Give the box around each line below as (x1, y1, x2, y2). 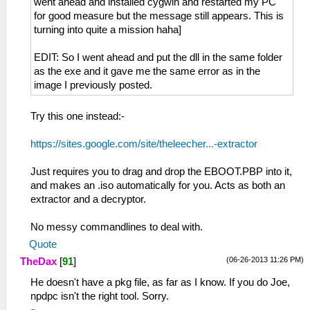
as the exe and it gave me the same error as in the (34, 65, 260, 77)
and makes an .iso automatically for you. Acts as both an (30, 179, 285, 191)
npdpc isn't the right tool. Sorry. (30, 290, 169, 302)
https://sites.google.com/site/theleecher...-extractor (30, 138, 257, 149)
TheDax (20, 255, 57, 267)
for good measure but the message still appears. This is (34, 10, 284, 21)
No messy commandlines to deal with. (30, 221, 203, 232)
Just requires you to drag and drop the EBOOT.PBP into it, (30, 165, 292, 177)
